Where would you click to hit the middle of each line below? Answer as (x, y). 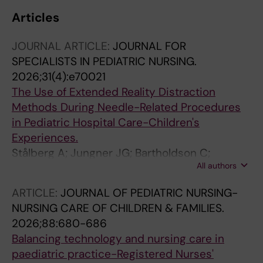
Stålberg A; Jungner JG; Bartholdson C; (111, 153)
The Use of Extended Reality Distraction (114, 92)
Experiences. (45, 138)
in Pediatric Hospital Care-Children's (106, 122)
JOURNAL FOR (149, 46)
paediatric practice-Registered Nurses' (113, 254)
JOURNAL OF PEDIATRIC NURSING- (149, 193)
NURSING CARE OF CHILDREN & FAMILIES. (118, 208)
